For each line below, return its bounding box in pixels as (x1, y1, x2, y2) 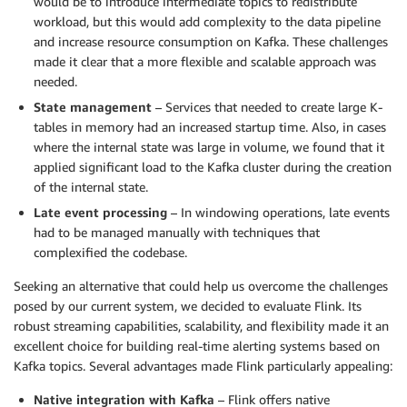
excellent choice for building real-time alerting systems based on (14, 337, 380, 353)
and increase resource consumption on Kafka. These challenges (34, 33, 388, 49)
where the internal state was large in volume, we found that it (34, 138, 384, 154)
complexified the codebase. (34, 243, 187, 260)
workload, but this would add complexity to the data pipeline (34, 13, 381, 29)
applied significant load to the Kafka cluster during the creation (34, 158, 392, 174)
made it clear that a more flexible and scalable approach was (34, 53, 376, 69)
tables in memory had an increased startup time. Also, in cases (34, 118, 386, 134)
